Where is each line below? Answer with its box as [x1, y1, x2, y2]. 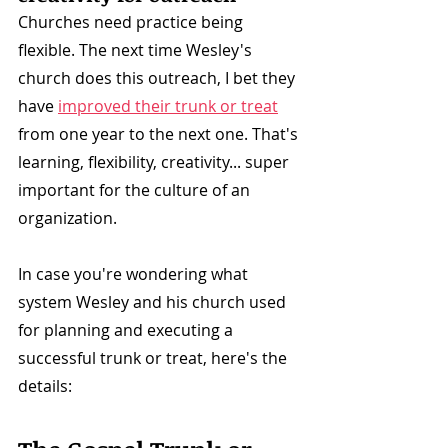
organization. [18, 207, 117, 230]
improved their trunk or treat [58, 95, 278, 118]
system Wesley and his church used [18, 291, 290, 314]
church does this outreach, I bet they [18, 67, 299, 90]
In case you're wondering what [18, 263, 252, 286]
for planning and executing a [18, 319, 237, 342]
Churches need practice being [18, 11, 247, 34]
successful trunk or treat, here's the [18, 347, 291, 370]
